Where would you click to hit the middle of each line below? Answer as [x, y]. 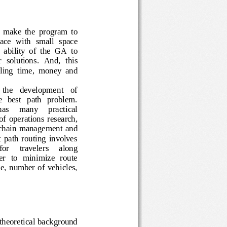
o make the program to [44, 30]
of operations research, [47, 118]
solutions [24, 60]
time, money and [51, 69]
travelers [37, 147]
